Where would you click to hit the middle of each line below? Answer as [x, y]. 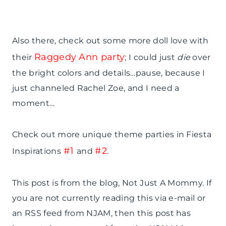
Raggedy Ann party [79, 57]
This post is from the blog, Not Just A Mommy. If [112, 183]
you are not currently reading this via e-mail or [109, 198]
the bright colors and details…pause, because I [109, 73]
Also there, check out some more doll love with [110, 41]
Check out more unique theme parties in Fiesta [112, 135]
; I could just [151, 58]
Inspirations [37, 151]
